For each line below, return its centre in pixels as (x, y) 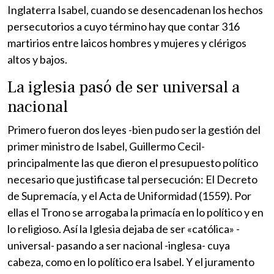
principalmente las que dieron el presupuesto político (133, 162)
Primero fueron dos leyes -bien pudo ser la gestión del (134, 129)
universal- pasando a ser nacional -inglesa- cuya (119, 245)
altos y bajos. (37, 59)
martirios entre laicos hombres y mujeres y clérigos (127, 43)
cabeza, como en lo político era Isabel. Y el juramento (131, 261)
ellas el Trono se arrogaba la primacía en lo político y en (135, 212)
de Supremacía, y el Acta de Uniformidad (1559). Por (129, 195)
